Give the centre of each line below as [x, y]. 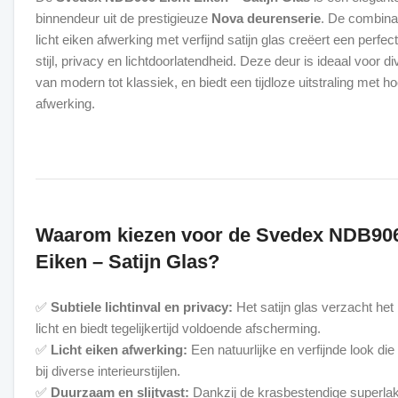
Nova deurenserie [266, 18]
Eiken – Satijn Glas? [127, 262]
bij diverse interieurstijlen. [108, 371]
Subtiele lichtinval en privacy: [142, 307]
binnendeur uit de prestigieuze [123, 18]
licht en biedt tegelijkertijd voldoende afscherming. [178, 328]
